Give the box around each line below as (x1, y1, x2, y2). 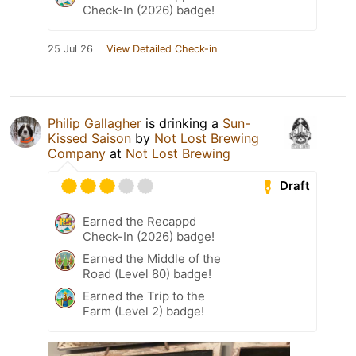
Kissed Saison (48, 130, 131, 146)
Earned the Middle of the (83, 250, 221, 266)
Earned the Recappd (83, 213, 196, 229)
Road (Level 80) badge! (83, 265, 211, 281)
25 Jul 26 (48, 42, 93, 55)
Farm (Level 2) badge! (83, 303, 204, 319)
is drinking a (141, 114, 222, 131)
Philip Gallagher (48, 114, 141, 131)
